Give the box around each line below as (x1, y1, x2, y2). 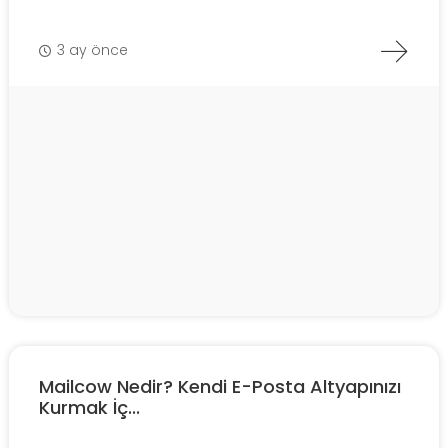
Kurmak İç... (39, 394, 140, 420)
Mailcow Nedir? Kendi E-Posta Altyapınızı (39, 373, 401, 399)
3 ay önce (57, 40, 128, 61)
